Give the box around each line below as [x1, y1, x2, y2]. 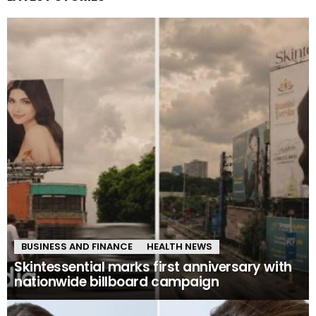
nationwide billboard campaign [14, 272, 219, 292]
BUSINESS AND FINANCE [21, 240, 133, 254]
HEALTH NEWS [147, 240, 212, 254]
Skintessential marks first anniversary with [14, 257, 292, 277]
